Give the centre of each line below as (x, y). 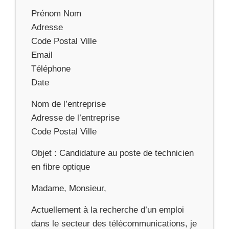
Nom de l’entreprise (68, 104)
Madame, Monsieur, (69, 188)
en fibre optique (61, 167)
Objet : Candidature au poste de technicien (112, 153)
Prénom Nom (56, 13)
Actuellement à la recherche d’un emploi (108, 210)
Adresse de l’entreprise (75, 118)
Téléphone (51, 68)
